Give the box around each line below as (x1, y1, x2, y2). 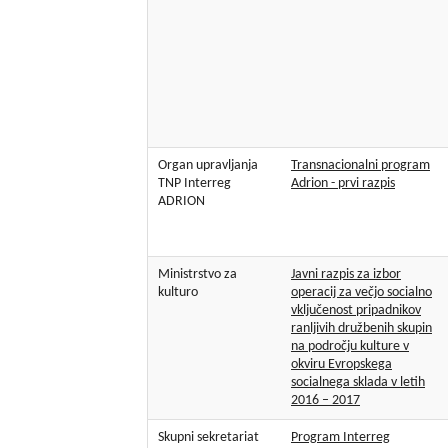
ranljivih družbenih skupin (291, 321, 432, 337)
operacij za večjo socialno (291, 285, 432, 301)
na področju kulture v (291, 339, 409, 355)
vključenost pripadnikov (291, 303, 421, 319)
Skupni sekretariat (158, 430, 259, 446)
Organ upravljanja (158, 158, 258, 174)
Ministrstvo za (158, 267, 237, 283)
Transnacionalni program (291, 158, 430, 174)
